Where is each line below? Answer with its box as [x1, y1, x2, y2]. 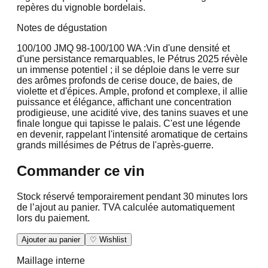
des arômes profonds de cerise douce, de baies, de [17, 75, 233, 86]
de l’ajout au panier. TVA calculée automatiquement [17, 202, 234, 212]
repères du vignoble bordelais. [17, 2, 145, 13]
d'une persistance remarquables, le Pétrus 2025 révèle [17, 53, 248, 64]
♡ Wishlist [90, 234, 127, 244]
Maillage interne [17, 255, 85, 266]
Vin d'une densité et [146, 42, 230, 53]
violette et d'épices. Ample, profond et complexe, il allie [17, 86, 248, 96]
